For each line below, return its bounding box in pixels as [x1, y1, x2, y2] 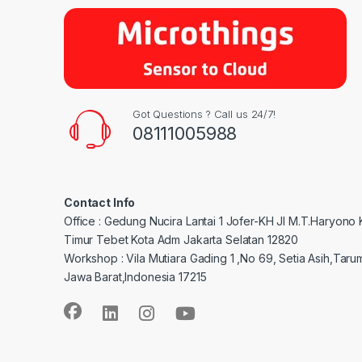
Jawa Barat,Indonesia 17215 [64, 270, 207, 284]
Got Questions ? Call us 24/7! [132, 107, 276, 121]
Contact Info [64, 196, 136, 210]
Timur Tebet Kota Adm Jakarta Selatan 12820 [64, 233, 299, 247]
